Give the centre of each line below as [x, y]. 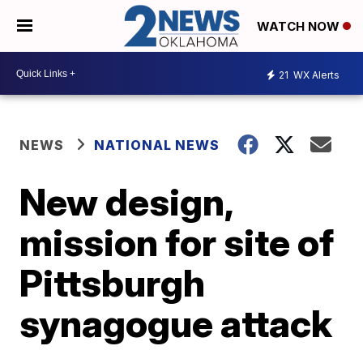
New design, [126, 202]
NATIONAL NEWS [157, 145]
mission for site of [177, 243]
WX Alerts [315, 75]
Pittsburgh [113, 283]
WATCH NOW [300, 27]
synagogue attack [176, 324]
